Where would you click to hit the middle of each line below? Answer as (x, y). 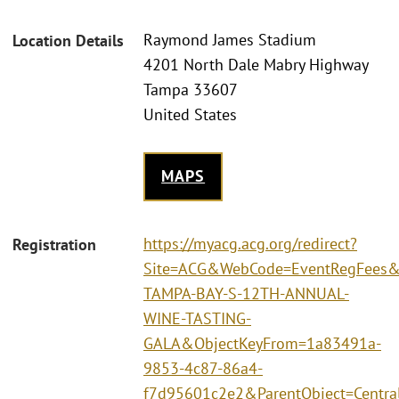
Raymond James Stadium (230, 40)
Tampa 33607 (191, 90)
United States (190, 115)
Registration (54, 244)
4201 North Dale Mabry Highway (256, 65)
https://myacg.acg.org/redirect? (250, 243)
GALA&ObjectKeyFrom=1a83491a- (262, 343)
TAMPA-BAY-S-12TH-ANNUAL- (246, 293)
